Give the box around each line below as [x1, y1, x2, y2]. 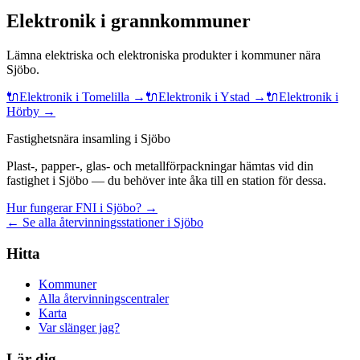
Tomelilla [82, 89, 129, 104]
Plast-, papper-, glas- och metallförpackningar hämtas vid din [6, 158, 313, 173]
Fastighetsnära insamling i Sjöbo [6, 131, 170, 145]
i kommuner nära [231, 47, 321, 62]
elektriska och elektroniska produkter [45, 47, 231, 62]
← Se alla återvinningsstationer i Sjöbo [6, 215, 203, 229]
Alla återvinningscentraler [39, 292, 169, 306]
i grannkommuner [96, 10, 251, 31]
